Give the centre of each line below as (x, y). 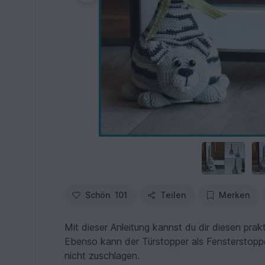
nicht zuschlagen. (102, 256)
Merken (235, 195)
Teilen (173, 195)
